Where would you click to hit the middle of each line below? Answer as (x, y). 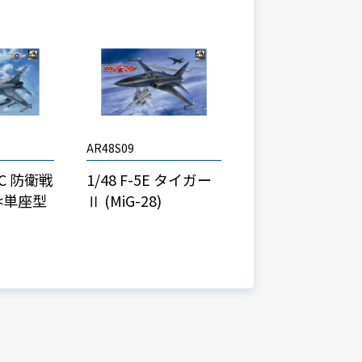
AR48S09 (110, 147)
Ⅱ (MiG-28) (124, 200)
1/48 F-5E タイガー (149, 179)
